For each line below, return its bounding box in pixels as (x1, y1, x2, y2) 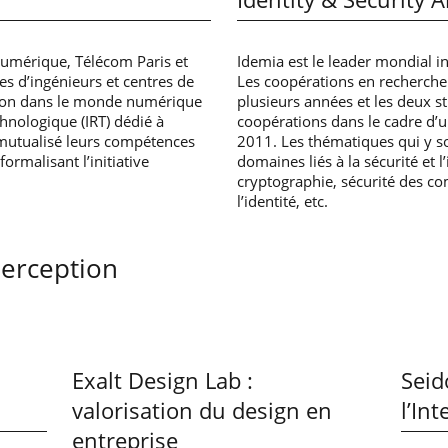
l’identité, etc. (237, 190, 329, 211)
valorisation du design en (72, 395, 333, 425)
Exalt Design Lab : (72, 365, 254, 395)
